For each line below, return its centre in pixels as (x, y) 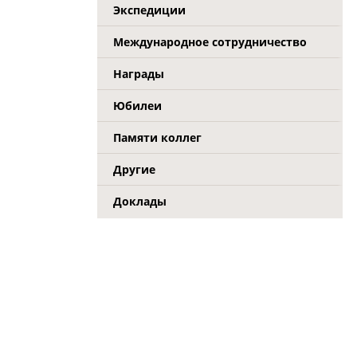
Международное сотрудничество (210, 42)
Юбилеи (137, 106)
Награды (139, 74)
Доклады (140, 201)
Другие (134, 169)
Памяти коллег (157, 137)
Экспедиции (149, 10)
